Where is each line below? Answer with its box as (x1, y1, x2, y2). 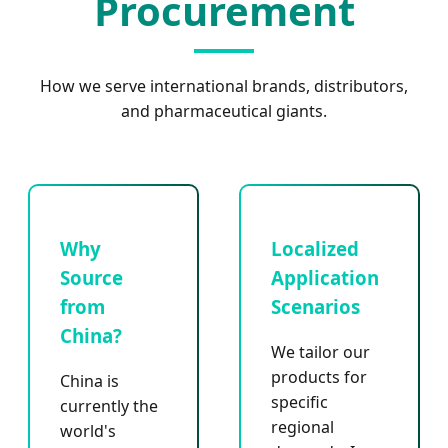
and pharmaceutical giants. (121, 99, 327, 122)
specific (271, 391, 328, 414)
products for (271, 366, 367, 389)
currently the (60, 395, 158, 418)
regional (271, 416, 334, 439)
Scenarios (271, 294, 360, 320)
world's (60, 420, 116, 443)
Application (271, 265, 379, 291)
